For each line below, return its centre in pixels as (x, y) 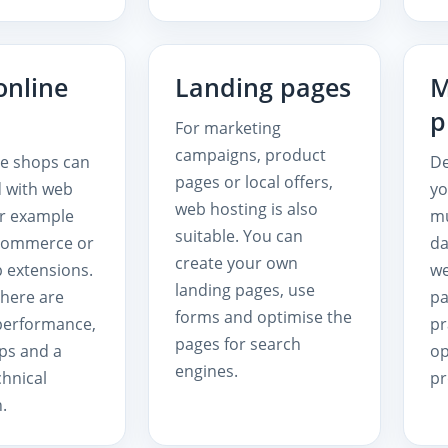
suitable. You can (238, 235)
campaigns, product (250, 154)
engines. (206, 370)
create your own (236, 262)
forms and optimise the (263, 316)
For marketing (227, 127)
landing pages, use (244, 289)
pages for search (237, 343)
